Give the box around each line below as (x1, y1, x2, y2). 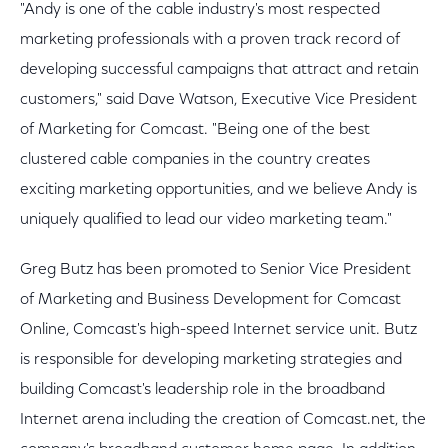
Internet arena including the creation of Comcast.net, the (20, 412, 426, 428)
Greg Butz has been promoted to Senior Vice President (20, 262, 411, 278)
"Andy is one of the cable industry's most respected (20, 2, 380, 18)
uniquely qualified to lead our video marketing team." (20, 212, 392, 228)
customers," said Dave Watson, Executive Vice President (20, 92, 417, 108)
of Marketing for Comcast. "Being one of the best (20, 122, 370, 138)
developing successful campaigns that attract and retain (20, 62, 419, 78)
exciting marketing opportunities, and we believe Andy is (20, 182, 417, 198)
